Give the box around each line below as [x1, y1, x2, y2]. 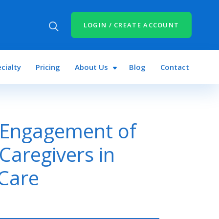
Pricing [35, 62, 60, 72]
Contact [160, 62, 190, 72]
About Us [74, 62, 108, 72]
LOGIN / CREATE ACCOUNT [83, 21, 179, 29]
